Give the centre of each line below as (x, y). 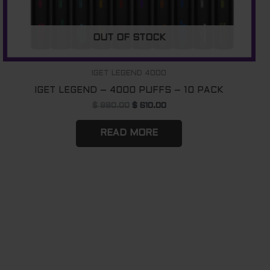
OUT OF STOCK (129, 38)
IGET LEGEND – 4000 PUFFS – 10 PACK (129, 90)
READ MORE (129, 133)
